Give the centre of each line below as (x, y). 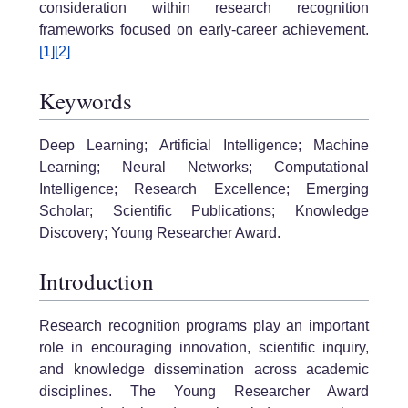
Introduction (97, 281)
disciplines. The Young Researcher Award (204, 391)
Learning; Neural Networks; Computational (204, 167)
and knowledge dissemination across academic (204, 369)
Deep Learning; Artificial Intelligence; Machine (204, 145)
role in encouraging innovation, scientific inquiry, (204, 347)
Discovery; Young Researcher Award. (160, 232)
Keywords (86, 101)
